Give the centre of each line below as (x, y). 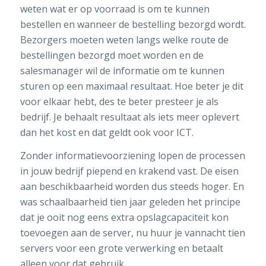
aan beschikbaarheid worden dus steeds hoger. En (132, 187)
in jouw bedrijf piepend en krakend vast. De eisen (129, 171)
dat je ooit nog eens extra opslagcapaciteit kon (124, 218)
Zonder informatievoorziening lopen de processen (132, 156)
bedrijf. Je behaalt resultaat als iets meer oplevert (129, 117)
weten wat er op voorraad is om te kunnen (115, 9)
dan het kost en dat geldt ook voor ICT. (107, 132)
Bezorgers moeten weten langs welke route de (124, 39)
